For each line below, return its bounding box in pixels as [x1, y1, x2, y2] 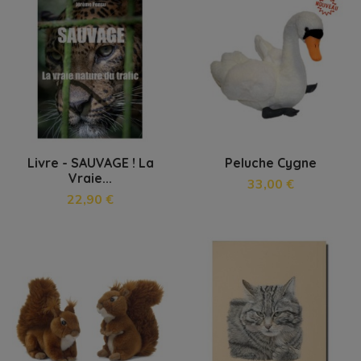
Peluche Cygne [225, 154, 317, 171]
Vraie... [68, 169, 112, 186]
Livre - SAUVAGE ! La [27, 154, 154, 171]
